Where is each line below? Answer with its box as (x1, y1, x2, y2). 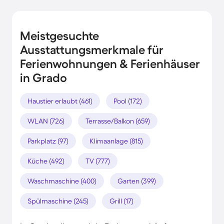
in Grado (20, 70, 67, 84)
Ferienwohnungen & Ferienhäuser (20, 56, 200, 70)
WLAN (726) (27, 116, 64, 125)
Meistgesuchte (20, 28, 99, 42)
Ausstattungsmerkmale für (20, 42, 163, 56)
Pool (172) (113, 96, 142, 105)
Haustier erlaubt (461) (27, 96, 92, 105)
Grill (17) (109, 196, 133, 205)
